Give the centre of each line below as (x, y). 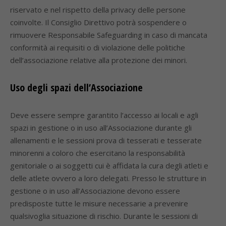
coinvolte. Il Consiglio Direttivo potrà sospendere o (98, 22)
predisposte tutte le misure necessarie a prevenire (99, 203)
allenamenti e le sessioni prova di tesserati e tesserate (106, 140)
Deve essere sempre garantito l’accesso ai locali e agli (104, 115)
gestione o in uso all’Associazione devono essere (95, 191)
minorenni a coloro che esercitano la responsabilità (98, 153)
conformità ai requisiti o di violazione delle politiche (98, 47)
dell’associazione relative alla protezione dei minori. (99, 60)
